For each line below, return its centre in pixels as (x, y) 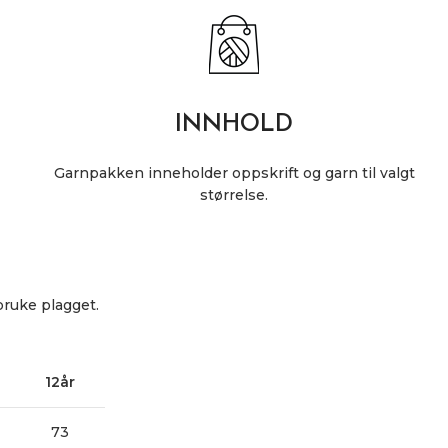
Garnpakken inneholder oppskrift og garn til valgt (234, 172)
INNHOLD (234, 124)
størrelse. (234, 194)
